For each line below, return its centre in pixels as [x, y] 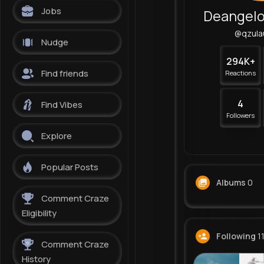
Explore [57, 136]
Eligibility [39, 213]
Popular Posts [70, 167]
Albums [231, 183]
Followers [241, 115]
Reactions [241, 73]
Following [236, 236]
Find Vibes [62, 105]
